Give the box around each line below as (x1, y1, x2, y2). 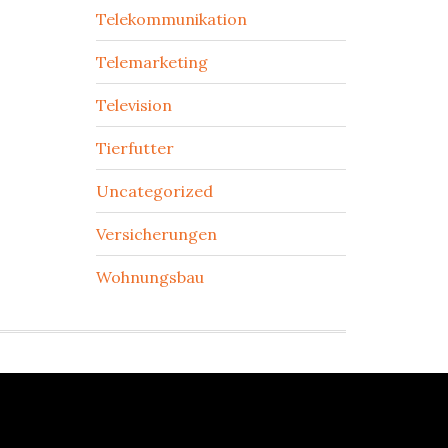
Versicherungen (96, 224, 217, 244)
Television (96, 95, 172, 115)
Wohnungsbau (96, 267, 204, 287)
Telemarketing (96, 52, 208, 72)
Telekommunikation (96, 9, 247, 29)
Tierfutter (96, 138, 174, 158)
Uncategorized (96, 181, 213, 201)
